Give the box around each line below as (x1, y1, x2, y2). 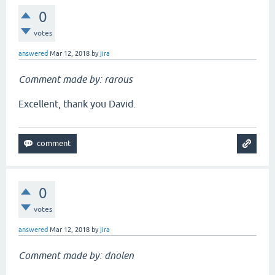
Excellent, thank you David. (18, 98, 136, 109)
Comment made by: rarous (18, 74, 133, 85)
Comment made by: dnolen (18, 250, 134, 261)
